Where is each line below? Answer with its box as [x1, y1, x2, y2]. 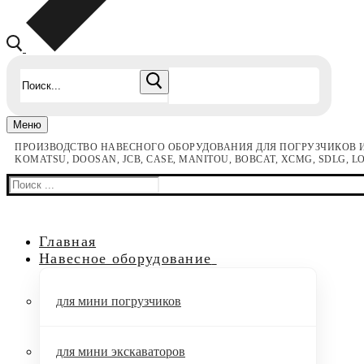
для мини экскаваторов [56, 344, 185, 359]
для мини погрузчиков [56, 294, 181, 309]
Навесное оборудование [39, 250, 212, 267]
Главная [39, 233, 97, 250]
